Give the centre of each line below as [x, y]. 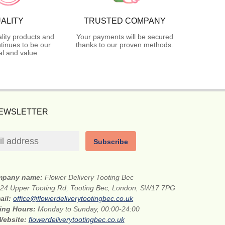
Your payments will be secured [125, 37]
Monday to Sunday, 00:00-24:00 [89, 209]
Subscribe [111, 142]
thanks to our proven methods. [125, 45]
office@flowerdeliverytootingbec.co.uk [73, 199]
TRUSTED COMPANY [125, 21]
